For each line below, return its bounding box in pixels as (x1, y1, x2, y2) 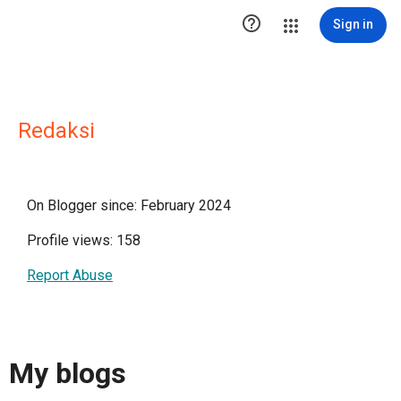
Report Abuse (27, 267, 113, 284)
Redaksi (18, 118, 95, 143)
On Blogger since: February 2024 (27, 197, 231, 214)
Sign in (333, 17, 373, 31)
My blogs (9, 356, 126, 391)
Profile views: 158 (27, 232, 141, 249)
